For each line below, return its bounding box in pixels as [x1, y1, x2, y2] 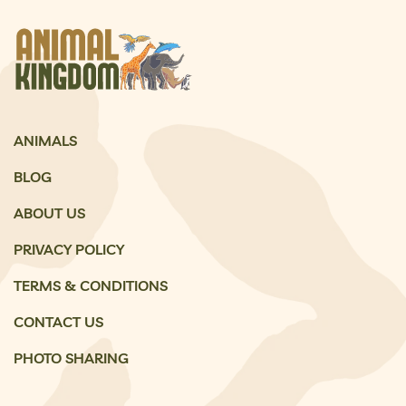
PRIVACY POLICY [14, 239, 124, 258]
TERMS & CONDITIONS [14, 275, 168, 295]
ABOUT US [14, 203, 85, 222]
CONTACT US [14, 312, 103, 331]
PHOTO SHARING [14, 348, 129, 367]
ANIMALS [14, 130, 77, 150]
